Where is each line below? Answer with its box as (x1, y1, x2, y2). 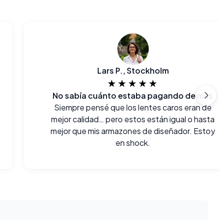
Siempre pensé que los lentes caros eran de (54, 102, 212, 112)
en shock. (115, 137, 151, 148)
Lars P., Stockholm (97, 65, 169, 76)
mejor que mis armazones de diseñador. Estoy (51, 126, 216, 136)
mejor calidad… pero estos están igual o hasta (51, 114, 215, 124)
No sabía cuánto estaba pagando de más (53, 90, 214, 101)
